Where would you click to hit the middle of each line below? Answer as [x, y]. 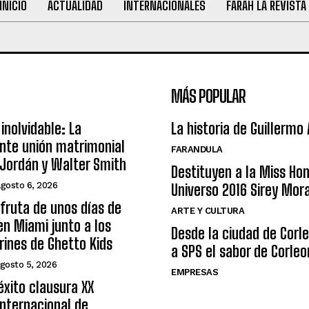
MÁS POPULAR [208, 97]
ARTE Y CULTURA [208, 211]
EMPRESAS [195, 272]
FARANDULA [197, 150]
